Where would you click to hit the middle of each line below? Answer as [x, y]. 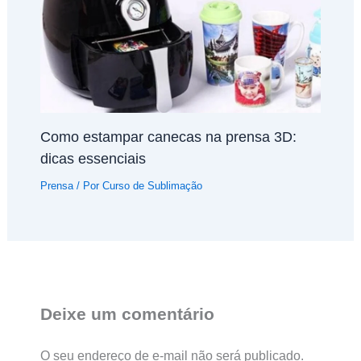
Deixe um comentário [127, 313]
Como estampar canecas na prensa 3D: [168, 137]
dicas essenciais [93, 159]
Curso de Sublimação [152, 186]
